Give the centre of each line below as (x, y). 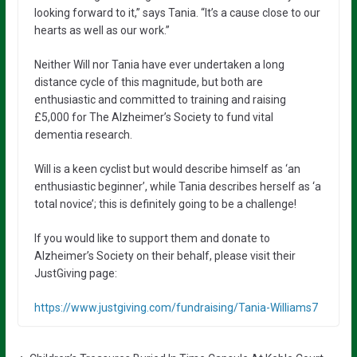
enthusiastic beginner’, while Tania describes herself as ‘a (177, 186)
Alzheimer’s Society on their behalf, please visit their (165, 255)
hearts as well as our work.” (102, 30)
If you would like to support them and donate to (152, 238)
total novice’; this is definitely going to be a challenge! (165, 204)
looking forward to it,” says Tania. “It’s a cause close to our (177, 12)
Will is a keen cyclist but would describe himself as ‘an (167, 169)
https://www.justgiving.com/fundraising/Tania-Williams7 (176, 307)
